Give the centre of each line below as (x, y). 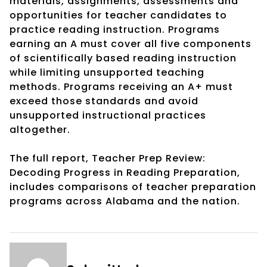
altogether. (40, 129)
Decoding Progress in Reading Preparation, (125, 172)
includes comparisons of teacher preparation (133, 187)
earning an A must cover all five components (131, 44)
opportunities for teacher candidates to (118, 15)
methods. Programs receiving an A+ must (121, 86)
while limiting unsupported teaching (107, 72)
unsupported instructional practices (108, 115)
